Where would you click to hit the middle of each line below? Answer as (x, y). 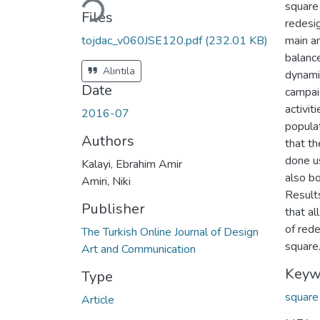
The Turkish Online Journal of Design (170, 232)
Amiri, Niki (106, 181)
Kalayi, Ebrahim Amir (132, 164)
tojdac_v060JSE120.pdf (143, 40)
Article (98, 300)
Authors (108, 141)
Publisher (113, 209)
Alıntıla (117, 71)
